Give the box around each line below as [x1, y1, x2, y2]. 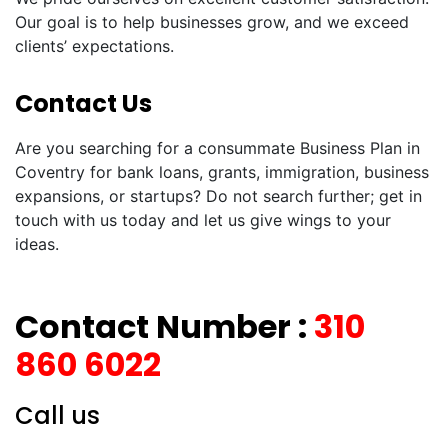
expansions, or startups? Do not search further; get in [15, 186, 422, 206]
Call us [15, 399, 100, 432]
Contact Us [15, 87, 152, 120]
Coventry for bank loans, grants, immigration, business [15, 162, 429, 182]
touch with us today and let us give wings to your [15, 210, 391, 230]
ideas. [15, 234, 59, 254]
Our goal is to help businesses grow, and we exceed [15, 12, 409, 32]
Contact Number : [15, 304, 314, 349]
